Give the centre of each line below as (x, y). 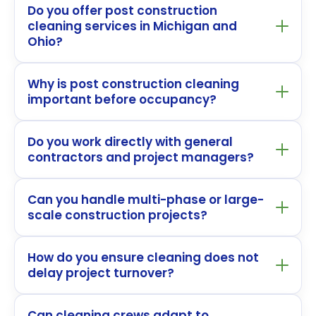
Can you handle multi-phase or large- (146, 199)
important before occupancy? (122, 99)
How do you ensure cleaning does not (143, 257)
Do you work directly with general (130, 141)
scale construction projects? (117, 215)
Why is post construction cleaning (133, 84)
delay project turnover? (101, 273)
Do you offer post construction (122, 10)
